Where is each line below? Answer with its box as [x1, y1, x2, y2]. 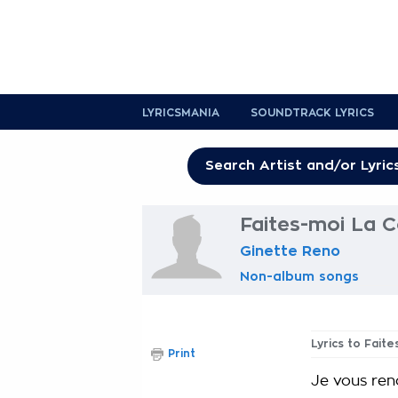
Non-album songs [240, 270, 359, 283]
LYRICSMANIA [142, 107, 219, 118]
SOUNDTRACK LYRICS [251, 107, 374, 118]
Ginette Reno [240, 244, 340, 259]
